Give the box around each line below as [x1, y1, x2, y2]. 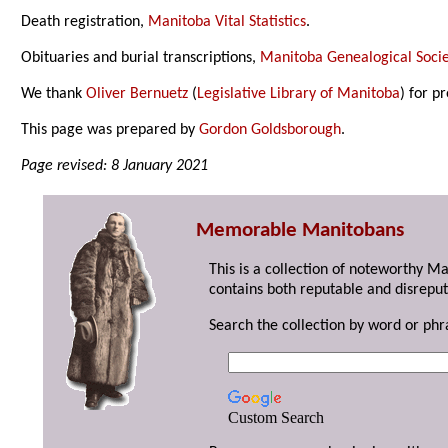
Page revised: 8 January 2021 [21, 158, 209, 175]
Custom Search [228, 409, 324, 427]
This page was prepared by [21, 122, 200, 139]
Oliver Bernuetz [86, 86, 189, 103]
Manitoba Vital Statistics [148, 14, 307, 31]
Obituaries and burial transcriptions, [21, 50, 261, 67]
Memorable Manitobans [196, 220, 404, 242]
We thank [21, 86, 87, 103]
